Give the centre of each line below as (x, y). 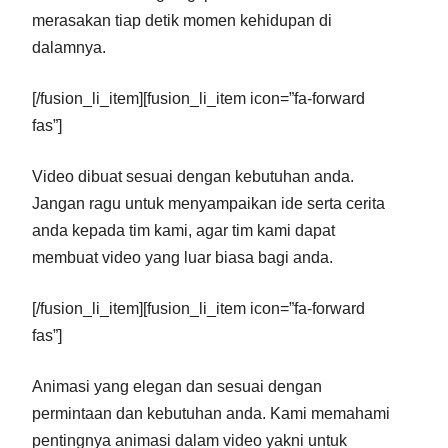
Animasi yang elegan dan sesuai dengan (177, 386)
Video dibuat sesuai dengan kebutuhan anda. (193, 176)
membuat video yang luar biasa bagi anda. (182, 257)
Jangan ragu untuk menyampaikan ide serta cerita (208, 203)
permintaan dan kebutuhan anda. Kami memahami (211, 413)
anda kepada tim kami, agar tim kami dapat (183, 230)
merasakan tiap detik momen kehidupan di (182, 20)
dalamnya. (69, 47)
